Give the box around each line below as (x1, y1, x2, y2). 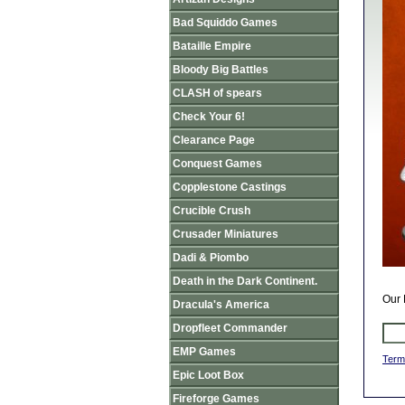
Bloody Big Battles (173, 63, 268, 76)
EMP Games (173, 345, 236, 358)
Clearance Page (173, 134, 255, 146)
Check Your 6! (173, 110, 245, 123)
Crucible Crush (173, 204, 250, 217)
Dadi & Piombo (173, 251, 249, 264)
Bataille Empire (173, 40, 251, 52)
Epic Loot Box (173, 369, 244, 381)
